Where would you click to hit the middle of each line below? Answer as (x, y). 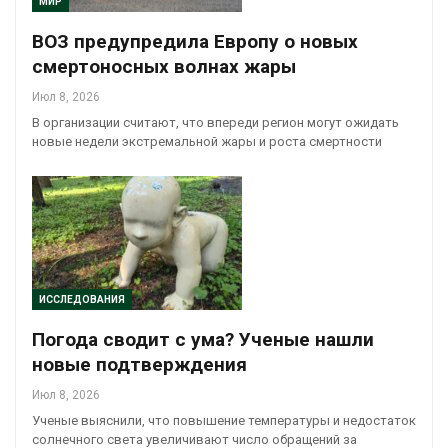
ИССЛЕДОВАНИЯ (82, 300)
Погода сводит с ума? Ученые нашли (203, 340)
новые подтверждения (139, 365)
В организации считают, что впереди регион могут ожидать (215, 122)
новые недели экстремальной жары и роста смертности (207, 141)
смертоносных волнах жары (164, 66)
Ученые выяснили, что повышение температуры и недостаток (224, 421)
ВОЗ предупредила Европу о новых (195, 41)
